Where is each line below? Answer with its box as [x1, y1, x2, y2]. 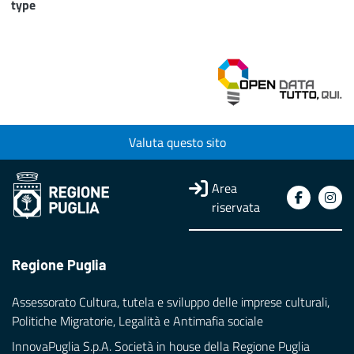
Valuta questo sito [128, 133, 226, 153]
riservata [212, 198, 261, 217]
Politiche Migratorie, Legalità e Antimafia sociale [12, 311, 263, 331]
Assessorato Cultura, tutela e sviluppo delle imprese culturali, [12, 292, 330, 312]
